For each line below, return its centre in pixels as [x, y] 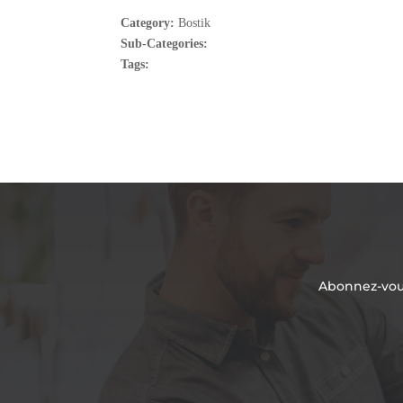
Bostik [195, 22]
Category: [150, 22]
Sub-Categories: [165, 43]
